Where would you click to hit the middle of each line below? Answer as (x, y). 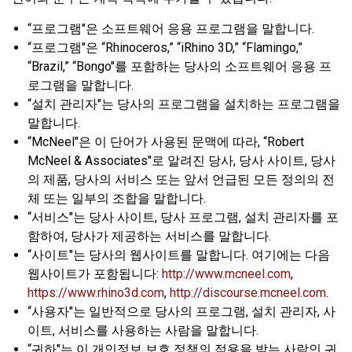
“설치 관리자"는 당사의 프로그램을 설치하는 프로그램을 (184, 104)
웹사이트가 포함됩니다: (95, 274)
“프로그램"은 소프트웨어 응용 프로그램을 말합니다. (171, 29)
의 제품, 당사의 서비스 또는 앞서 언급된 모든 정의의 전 (181, 180)
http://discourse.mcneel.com (248, 293)
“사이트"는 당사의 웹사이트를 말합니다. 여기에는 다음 (179, 255)
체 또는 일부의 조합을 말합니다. (117, 199)
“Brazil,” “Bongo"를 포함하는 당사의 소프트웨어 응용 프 (180, 67)
